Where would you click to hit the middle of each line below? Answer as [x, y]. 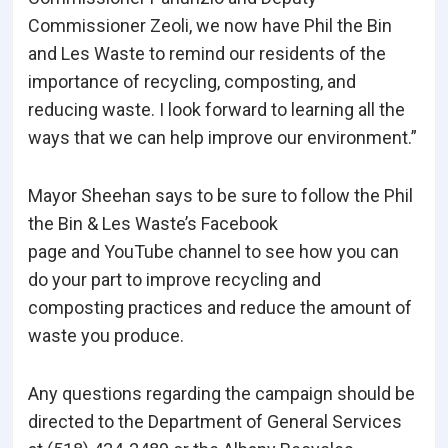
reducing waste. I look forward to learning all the [216, 110]
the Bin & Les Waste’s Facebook [153, 224]
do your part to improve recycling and [174, 280]
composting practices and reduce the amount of [220, 308]
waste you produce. [106, 336]
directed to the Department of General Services [215, 422]
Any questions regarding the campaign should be [221, 394]
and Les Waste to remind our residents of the [207, 54]
